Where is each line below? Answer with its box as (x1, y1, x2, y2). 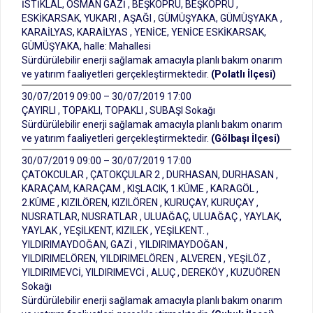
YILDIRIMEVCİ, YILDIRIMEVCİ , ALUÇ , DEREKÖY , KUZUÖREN (22, 267, 280, 278)
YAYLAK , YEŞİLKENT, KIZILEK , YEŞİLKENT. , (22, 225, 209, 236)
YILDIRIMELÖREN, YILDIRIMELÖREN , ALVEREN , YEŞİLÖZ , (22, 253, 270, 264)
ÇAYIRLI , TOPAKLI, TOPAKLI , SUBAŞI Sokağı (22, 105, 215, 116)
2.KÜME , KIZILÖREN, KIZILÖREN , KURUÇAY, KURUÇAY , (22, 197, 259, 208)
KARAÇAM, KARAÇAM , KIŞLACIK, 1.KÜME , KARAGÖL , (22, 183, 259, 194)
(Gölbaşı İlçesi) (211, 133, 280, 144)
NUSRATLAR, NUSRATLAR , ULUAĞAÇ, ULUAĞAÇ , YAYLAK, (22, 211, 282, 222)
